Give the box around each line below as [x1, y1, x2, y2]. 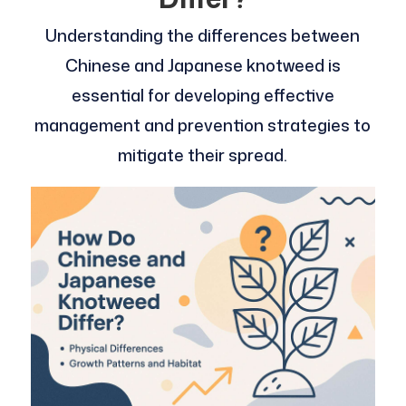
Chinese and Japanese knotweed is [64, 53, 341, 77]
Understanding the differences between [45, 23, 361, 47]
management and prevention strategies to [34, 112, 372, 137]
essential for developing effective [71, 82, 334, 107]
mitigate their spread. [118, 142, 288, 167]
